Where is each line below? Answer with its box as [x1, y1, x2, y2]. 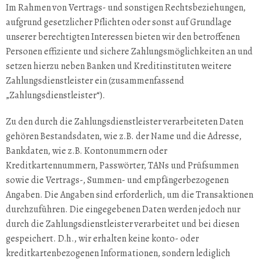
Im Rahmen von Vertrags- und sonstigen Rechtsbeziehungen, [6, 1, 246, 14]
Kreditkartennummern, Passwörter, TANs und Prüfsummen [6, 159, 239, 172]
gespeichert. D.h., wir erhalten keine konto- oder [6, 232, 199, 245]
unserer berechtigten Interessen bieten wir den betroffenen [6, 30, 240, 43]
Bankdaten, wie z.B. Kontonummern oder [6, 144, 167, 157]
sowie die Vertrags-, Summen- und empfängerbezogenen [6, 174, 229, 187]
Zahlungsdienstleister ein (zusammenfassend [6, 74, 184, 87]
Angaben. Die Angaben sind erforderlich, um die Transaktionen [6, 188, 253, 201]
